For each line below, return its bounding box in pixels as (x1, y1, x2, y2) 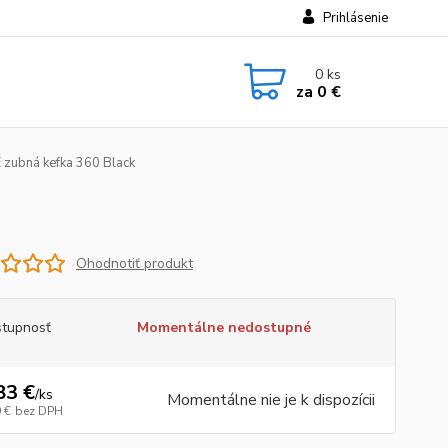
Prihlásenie (322, 9, 388, 27)
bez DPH (14, 403, 63, 419)
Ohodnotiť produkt (75, 253, 193, 273)
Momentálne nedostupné (136, 318, 311, 337)
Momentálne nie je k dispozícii (166, 389, 375, 411)
